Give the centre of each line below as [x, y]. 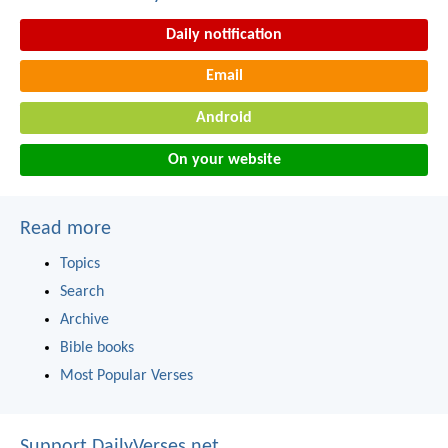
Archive [84, 319]
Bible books [97, 347]
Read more [65, 228]
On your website [224, 159]
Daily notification [224, 34]
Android [224, 118]
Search [82, 291]
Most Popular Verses [126, 375]
